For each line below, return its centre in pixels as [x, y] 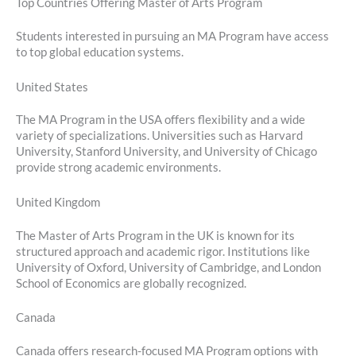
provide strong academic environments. [118, 168]
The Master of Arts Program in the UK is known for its [155, 235]
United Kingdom [58, 202]
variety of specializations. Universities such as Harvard [159, 136]
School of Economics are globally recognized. [131, 283]
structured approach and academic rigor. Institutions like [163, 251]
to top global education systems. [100, 52]
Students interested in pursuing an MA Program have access [172, 37]
